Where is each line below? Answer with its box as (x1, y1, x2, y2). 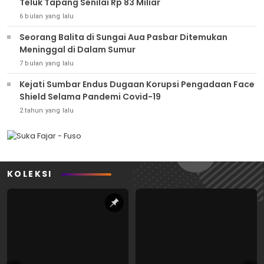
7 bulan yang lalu (19, 60, 74, 67)
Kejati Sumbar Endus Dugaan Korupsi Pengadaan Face (19, 78, 255, 90)
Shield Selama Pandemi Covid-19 (19, 91, 161, 103)
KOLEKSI (7, 168, 52, 180)
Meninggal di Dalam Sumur (19, 44, 136, 55)
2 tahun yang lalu (19, 107, 74, 114)
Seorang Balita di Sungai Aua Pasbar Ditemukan (19, 31, 227, 43)
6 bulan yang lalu (19, 12, 74, 20)
